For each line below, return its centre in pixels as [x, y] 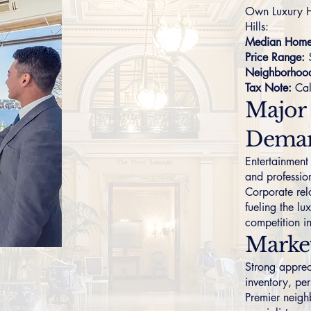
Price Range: [275, 57]
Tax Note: [269, 88]
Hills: [257, 27]
